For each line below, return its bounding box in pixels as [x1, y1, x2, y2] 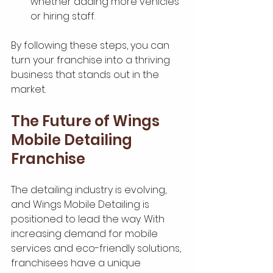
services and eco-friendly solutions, [11, 241, 183, 256]
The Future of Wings [11, 111, 163, 132]
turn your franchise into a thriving [11, 53, 172, 68]
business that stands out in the [11, 68, 161, 82]
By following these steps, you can [11, 38, 172, 53]
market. [11, 82, 46, 97]
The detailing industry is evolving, [11, 183, 169, 197]
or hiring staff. [30, 9, 95, 24]
